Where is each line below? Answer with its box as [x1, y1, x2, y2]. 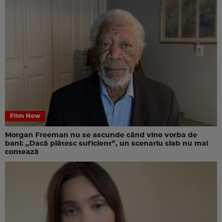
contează [5, 148, 39, 156]
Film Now [10, 112, 40, 119]
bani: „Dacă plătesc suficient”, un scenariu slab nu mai [5, 140, 208, 147]
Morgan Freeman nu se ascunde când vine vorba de [5, 131, 197, 139]
